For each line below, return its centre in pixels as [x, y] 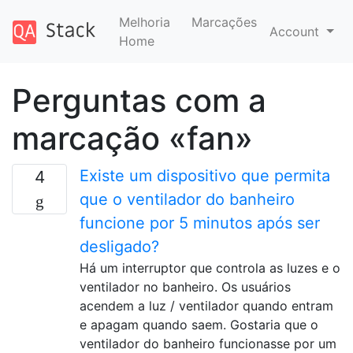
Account [297, 32]
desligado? [119, 247]
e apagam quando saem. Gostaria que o [199, 325]
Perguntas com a [139, 100]
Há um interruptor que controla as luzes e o [210, 268]
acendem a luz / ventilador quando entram [206, 306]
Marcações [225, 22]
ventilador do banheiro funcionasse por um [208, 344]
